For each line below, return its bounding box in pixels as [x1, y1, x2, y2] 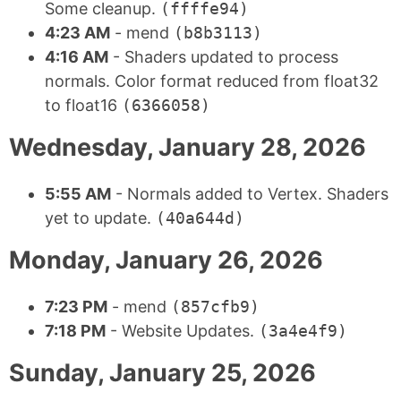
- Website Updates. [106, 321, 259, 341]
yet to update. [45, 208, 156, 227]
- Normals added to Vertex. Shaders [111, 183, 388, 203]
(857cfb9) [171, 297, 260, 317]
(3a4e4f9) [259, 321, 347, 341]
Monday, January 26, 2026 [9, 244, 323, 275]
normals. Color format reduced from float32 [45, 71, 379, 90]
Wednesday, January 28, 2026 [9, 132, 366, 162]
